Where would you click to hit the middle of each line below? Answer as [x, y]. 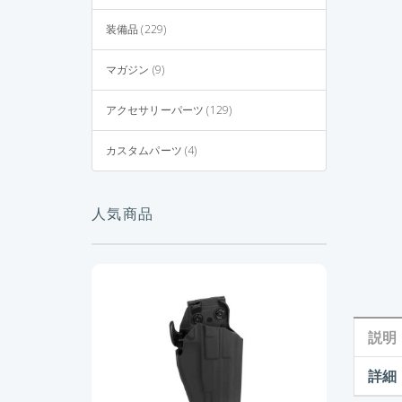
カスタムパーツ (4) [151, 151]
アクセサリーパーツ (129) [169, 110]
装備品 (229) [136, 30]
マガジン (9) [135, 70]
